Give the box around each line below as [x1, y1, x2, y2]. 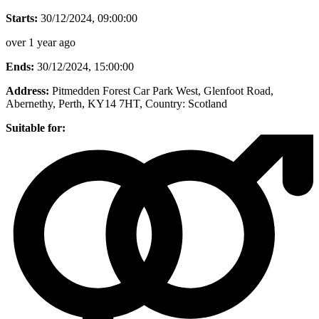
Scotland [188, 97, 227, 110]
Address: [6, 84, 49, 97]
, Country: [140, 97, 185, 110]
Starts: [6, 11, 38, 24]
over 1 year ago [6, 36, 75, 48]
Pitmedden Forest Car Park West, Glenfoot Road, [52, 84, 273, 97]
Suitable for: [6, 121, 66, 134]
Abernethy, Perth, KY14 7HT [6, 97, 140, 110]
